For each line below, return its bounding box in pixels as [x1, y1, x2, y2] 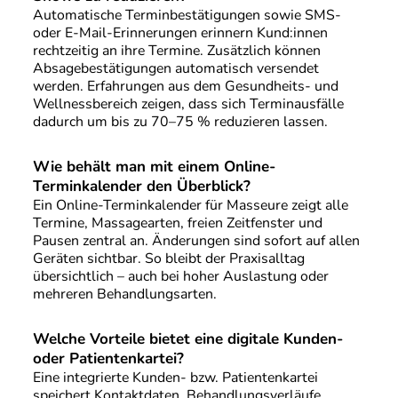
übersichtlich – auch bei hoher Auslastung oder [32, 267, 329, 287]
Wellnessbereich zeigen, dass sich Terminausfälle [32, 94, 344, 115]
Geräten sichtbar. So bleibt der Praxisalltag [32, 249, 305, 269]
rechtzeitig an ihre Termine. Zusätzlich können [32, 41, 321, 61]
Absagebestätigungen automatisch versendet [32, 59, 319, 79]
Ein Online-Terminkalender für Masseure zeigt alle [32, 195, 348, 216]
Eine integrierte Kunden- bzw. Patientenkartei [32, 367, 318, 387]
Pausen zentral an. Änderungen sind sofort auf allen [32, 231, 360, 251]
